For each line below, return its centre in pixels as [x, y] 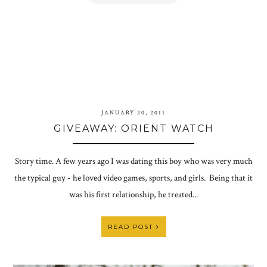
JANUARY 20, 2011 [133, 113]
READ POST [132, 227]
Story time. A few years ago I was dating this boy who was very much [133, 162]
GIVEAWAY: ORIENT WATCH [133, 129]
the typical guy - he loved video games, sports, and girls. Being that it [133, 178]
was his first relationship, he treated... [133, 195]
